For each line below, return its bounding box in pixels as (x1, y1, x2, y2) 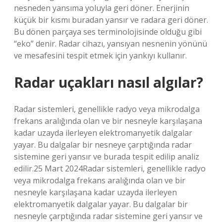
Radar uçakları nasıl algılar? (14, 73, 203, 92)
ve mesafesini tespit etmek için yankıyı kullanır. (14, 50, 187, 61)
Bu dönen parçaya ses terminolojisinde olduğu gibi (14, 26, 202, 37)
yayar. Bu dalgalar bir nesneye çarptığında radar (14, 139, 192, 150)
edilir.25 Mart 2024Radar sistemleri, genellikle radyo (14, 163, 206, 174)
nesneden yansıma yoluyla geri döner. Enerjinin (14, 2, 189, 13)
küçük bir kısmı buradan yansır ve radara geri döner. (14, 14, 208, 25)
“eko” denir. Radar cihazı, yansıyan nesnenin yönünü (14, 38, 207, 49)
